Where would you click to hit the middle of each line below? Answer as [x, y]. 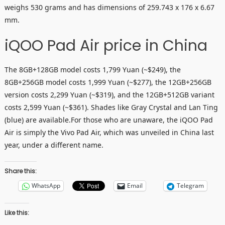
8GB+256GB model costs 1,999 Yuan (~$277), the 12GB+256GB [108, 82]
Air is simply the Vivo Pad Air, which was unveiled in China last [109, 132]
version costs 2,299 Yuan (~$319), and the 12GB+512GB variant [109, 94]
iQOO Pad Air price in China [106, 45]
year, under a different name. [54, 145]
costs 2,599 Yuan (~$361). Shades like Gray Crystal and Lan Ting [111, 107]
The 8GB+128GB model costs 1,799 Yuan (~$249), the [92, 69]
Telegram [190, 186]
